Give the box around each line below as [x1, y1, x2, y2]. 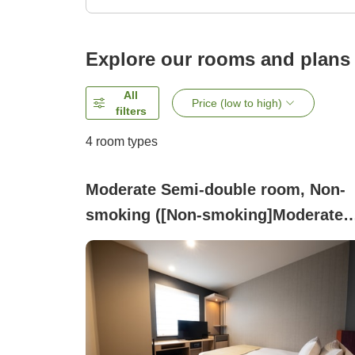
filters [115, 105, 147, 118]
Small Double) [86, 231, 192, 250]
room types [93, 135, 158, 149]
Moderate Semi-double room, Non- [86, 181, 345, 199]
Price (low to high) [192, 97, 283, 110]
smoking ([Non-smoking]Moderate [86, 206, 343, 224]
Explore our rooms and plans [86, 48, 350, 71]
